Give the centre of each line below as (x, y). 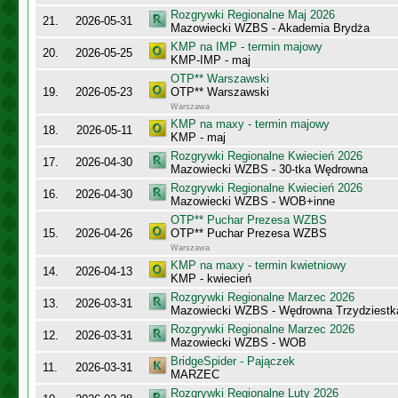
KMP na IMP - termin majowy (247, 47)
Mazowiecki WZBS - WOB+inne (253, 201)
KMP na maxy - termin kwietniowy (259, 265)
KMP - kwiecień (211, 279)
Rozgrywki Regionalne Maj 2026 (253, 15)
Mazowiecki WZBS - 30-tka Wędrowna (269, 169)
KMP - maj (198, 137)
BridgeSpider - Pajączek (233, 361)
